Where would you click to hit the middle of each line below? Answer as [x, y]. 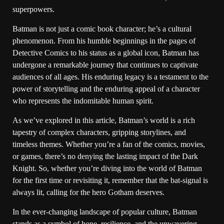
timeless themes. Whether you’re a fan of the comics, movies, [109, 144]
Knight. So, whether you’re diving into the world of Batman [107, 168]
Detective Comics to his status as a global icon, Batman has [106, 52]
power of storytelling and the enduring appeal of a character [106, 88]
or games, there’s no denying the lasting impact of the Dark [105, 156]
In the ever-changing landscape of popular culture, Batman [105, 211]
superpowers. [33, 9]
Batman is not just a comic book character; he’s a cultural [102, 28]
